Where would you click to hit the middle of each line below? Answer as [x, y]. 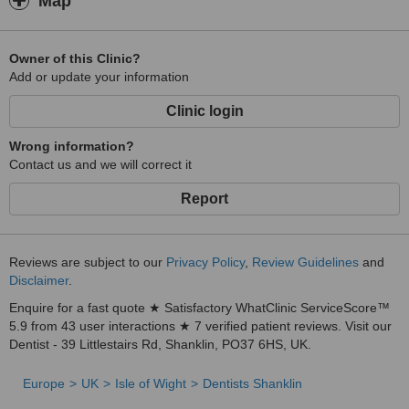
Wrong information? [72, 146]
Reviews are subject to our [88, 262]
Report [204, 199]
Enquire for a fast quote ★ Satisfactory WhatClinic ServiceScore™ [199, 308]
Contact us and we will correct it [100, 164]
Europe [44, 383]
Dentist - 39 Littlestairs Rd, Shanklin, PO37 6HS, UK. [160, 344]
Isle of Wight [151, 383]
